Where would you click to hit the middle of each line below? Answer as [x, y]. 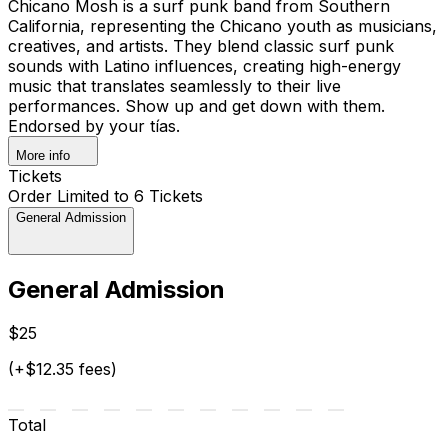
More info [43, 155]
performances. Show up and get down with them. [196, 105]
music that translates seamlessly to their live [174, 85]
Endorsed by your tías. [94, 125]
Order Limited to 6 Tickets [105, 195]
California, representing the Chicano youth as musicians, [222, 25]
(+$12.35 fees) [62, 369]
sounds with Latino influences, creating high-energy [204, 65]
